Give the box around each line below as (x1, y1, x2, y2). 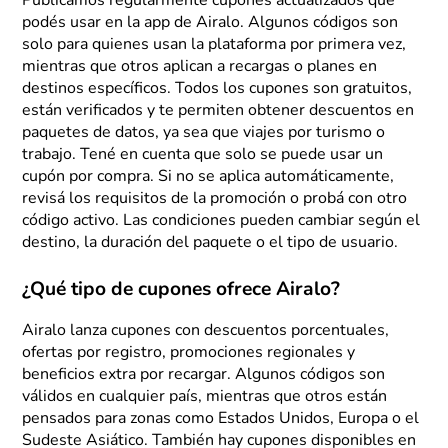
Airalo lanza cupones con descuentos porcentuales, (22, 322, 390, 339)
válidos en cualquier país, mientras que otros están (22, 388, 388, 405)
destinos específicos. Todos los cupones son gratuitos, (22, 80, 413, 97)
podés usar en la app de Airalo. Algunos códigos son (22, 14, 399, 31)
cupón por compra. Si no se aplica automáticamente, (22, 168, 395, 185)
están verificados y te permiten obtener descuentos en (22, 102, 415, 119)
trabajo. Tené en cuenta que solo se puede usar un (22, 146, 384, 163)
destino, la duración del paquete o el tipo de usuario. (22, 234, 399, 251)
